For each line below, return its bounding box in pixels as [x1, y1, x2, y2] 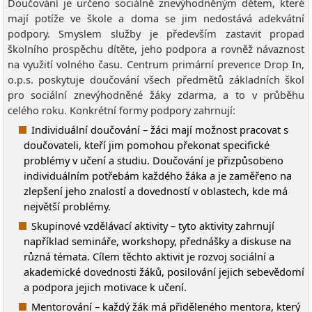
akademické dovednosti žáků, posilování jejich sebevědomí [23, 264, 304, 279]
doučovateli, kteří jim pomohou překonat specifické [23, 137, 270, 152]
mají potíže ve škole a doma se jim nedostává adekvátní [7, 10, 305, 25]
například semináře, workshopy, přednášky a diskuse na [23, 233, 291, 248]
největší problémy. [23, 198, 111, 213]
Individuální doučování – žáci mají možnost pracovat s [31, 122, 288, 136]
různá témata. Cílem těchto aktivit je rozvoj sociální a [23, 249, 274, 263]
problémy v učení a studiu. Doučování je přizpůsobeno [23, 153, 283, 167]
